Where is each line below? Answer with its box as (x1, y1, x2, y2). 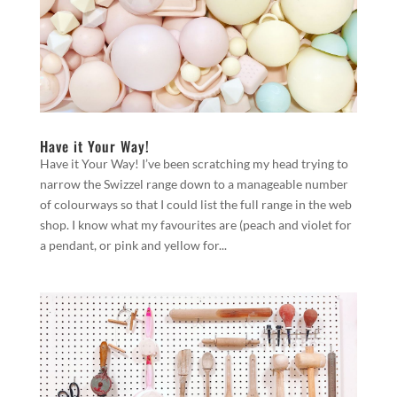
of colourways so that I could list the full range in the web (39, 197, 352, 213)
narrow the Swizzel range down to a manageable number (39, 176, 348, 192)
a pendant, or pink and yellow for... (39, 237, 227, 253)
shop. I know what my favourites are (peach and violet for (39, 217, 352, 233)
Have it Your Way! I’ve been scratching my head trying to (39, 156, 348, 172)
